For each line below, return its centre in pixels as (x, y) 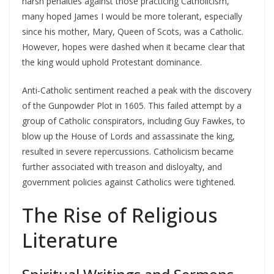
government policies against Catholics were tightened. (129, 182)
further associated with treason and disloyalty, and (122, 167)
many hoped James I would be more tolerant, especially (132, 16)
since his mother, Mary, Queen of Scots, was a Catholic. (133, 31)
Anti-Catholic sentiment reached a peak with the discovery (137, 90)
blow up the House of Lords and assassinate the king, (128, 136)
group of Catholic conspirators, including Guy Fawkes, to (134, 121)
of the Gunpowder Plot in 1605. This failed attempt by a (132, 106)
